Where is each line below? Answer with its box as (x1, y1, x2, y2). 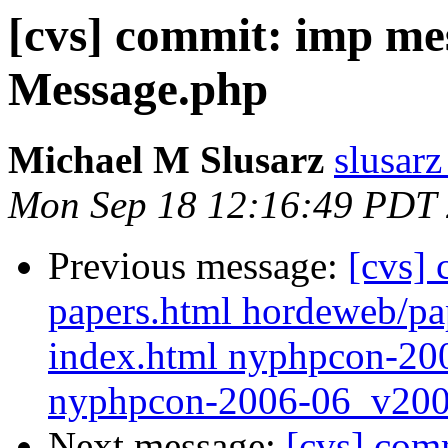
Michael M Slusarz (8, 138, 324, 182)
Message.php (8, 63, 268, 115)
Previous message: (48, 244, 348, 288)
